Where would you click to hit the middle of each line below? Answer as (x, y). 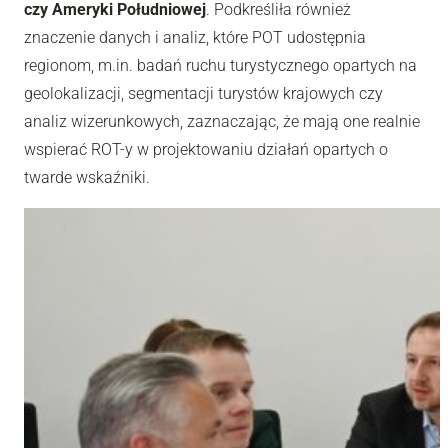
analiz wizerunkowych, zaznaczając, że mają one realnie (222, 121)
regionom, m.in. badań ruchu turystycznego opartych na (220, 65)
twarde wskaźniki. (87, 177)
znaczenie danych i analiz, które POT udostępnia (195, 37)
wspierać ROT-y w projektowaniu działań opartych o (206, 149)
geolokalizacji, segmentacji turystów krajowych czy (203, 93)
